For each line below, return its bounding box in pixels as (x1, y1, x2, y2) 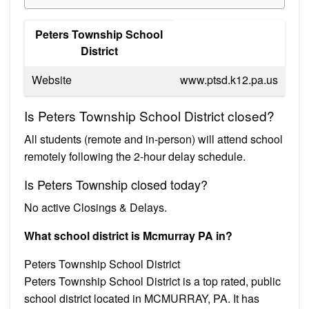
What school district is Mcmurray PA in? (24, 227, 232, 243)
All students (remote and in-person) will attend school (24, 130, 283, 147)
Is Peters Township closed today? (24, 175, 208, 193)
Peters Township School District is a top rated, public (24, 272, 281, 289)
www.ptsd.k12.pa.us (180, 71, 278, 88)
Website (32, 71, 72, 88)
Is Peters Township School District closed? (24, 106, 275, 125)
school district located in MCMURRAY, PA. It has (24, 290, 259, 306)
